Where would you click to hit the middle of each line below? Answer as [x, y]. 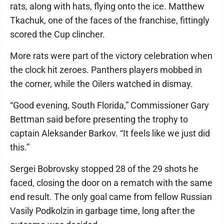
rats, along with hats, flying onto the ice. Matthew [107, 6]
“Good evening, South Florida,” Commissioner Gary [109, 105]
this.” [20, 147]
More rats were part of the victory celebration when [111, 56]
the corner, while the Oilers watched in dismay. [101, 84]
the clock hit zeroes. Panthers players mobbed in [106, 70]
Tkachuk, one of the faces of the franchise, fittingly [110, 20]
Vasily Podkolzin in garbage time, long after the [102, 211]
